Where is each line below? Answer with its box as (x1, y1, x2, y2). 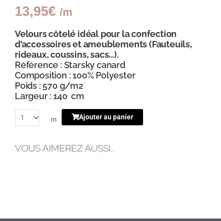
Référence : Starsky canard (15, 59, 125, 70)
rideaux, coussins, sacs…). (15, 49, 119, 60)
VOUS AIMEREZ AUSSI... (15, 143, 115, 154)
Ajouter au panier (79, 112, 134, 121)
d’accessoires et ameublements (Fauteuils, (15, 38, 192, 49)
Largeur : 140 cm (15, 90, 84, 101)
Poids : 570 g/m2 (15, 80, 83, 91)
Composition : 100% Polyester (15, 70, 136, 80)
